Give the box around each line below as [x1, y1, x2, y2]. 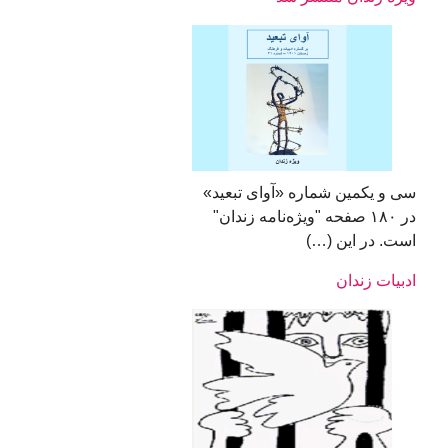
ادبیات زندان [335, 272, 416, 290]
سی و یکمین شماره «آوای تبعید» [202, 184, 416, 202]
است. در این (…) [289, 232, 416, 250]
